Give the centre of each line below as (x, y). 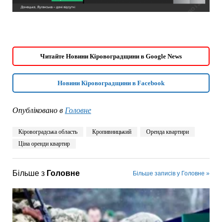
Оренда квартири (167, 132)
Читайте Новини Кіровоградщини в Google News (111, 56)
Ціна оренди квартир (44, 143)
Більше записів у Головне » (171, 173)
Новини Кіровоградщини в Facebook (111, 83)
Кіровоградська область (48, 132)
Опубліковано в (37, 110)
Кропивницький (111, 132)
